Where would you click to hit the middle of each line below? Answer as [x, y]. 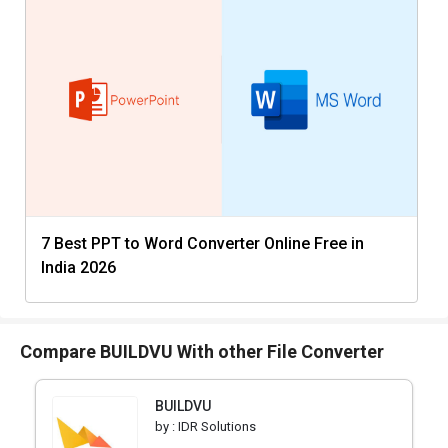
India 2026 [78, 268]
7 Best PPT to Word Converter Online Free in [202, 244]
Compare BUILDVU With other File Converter [202, 352]
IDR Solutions [217, 427]
